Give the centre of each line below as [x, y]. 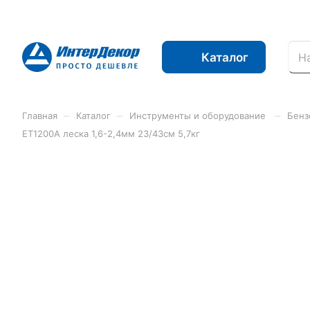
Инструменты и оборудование [199, 116]
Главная [40, 116]
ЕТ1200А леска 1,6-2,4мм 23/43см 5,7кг [111, 134]
